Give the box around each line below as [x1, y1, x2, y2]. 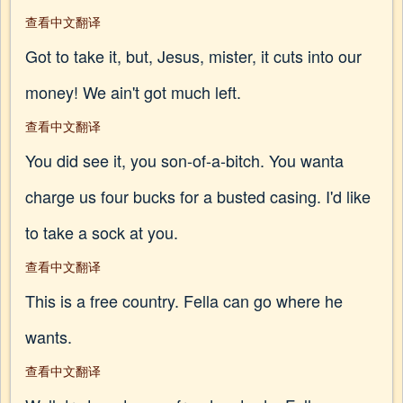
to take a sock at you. [25, 220, 178, 244]
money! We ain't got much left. [25, 80, 241, 103]
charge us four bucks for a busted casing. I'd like [25, 184, 371, 208]
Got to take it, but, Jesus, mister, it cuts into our [25, 44, 362, 67]
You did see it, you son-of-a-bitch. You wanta [25, 148, 344, 172]
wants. [25, 325, 72, 348]
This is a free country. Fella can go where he [25, 289, 343, 312]
